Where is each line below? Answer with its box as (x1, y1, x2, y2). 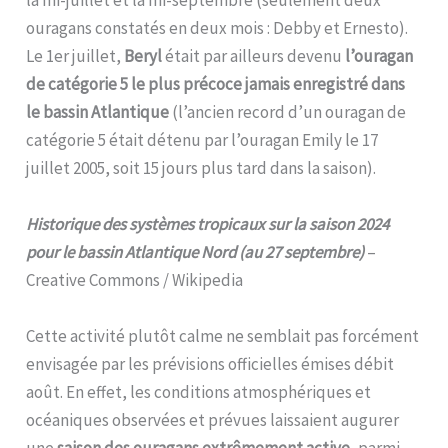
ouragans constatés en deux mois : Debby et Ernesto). (26, 16, 412, 39)
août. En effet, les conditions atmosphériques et (26, 380, 372, 403)
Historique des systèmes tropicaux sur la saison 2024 (26, 212, 390, 235)
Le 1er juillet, (26, 44, 125, 67)
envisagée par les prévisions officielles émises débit (26, 352, 395, 375)
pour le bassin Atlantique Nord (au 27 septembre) (26, 240, 368, 263)
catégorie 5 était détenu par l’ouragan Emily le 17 (26, 128, 379, 151)
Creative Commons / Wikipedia (26, 268, 244, 291)
